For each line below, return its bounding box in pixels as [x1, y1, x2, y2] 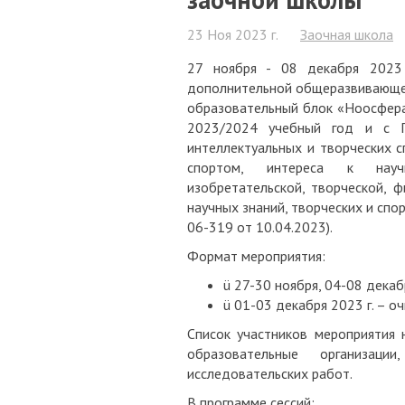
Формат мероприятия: [187, 247, 325, 265]
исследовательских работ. [187, 364, 353, 382]
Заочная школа [300, 25, 393, 43]
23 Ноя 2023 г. [187, 25, 278, 43]
